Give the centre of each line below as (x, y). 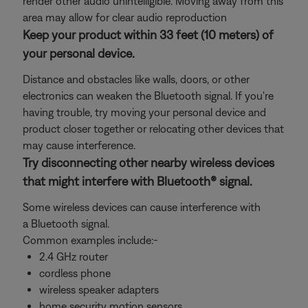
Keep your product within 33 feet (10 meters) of (148, 35)
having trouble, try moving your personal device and (144, 112)
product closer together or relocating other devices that (153, 129)
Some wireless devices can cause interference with (142, 207)
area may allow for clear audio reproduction (125, 17)
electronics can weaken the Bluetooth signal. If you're (148, 96)
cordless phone (75, 273)
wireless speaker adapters (99, 289)
